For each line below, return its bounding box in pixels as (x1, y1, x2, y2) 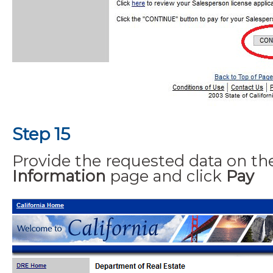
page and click (105, 166, 226, 185)
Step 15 (12, 123, 70, 144)
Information (12, 166, 105, 185)
